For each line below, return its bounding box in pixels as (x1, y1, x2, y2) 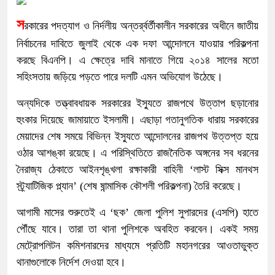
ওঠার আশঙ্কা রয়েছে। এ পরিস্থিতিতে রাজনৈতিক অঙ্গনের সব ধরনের (17, 147, 258, 160)
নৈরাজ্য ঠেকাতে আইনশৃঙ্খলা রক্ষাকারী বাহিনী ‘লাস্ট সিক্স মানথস (17, 163, 258, 176)
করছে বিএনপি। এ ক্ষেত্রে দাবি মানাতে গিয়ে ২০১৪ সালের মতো (17, 54, 258, 67)
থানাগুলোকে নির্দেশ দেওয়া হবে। (17, 256, 126, 269)
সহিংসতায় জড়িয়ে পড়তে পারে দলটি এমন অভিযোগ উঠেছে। (17, 71, 223, 83)
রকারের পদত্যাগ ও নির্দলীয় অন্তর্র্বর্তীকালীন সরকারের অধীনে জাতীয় (24, 20, 258, 33)
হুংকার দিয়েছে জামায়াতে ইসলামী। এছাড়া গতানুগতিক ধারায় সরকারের (17, 114, 258, 126)
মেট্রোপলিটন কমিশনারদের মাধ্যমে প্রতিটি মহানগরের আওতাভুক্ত (17, 239, 258, 252)
